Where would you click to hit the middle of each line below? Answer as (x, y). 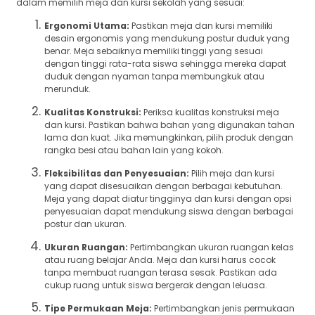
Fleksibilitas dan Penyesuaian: (117, 173)
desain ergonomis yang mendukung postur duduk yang (167, 38)
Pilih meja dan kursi (232, 173)
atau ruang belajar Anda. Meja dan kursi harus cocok (160, 259)
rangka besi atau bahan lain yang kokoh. (134, 150)
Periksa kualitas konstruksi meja (210, 112)
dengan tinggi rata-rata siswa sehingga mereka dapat (165, 63)
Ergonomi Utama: (87, 25)
